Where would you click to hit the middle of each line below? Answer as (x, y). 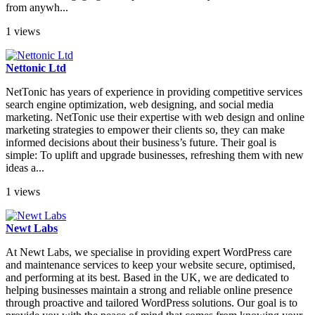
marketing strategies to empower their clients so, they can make (145, 130)
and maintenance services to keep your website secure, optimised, (150, 265)
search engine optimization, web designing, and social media (140, 105)
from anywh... (37, 8)
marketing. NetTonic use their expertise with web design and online (155, 117)
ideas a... (25, 168)
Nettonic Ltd (36, 68)
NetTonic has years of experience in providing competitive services (154, 92)
